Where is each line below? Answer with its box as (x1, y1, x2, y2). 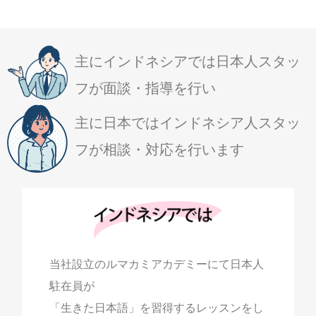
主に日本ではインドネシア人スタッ (74, 114, 300, 131)
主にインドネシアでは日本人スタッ (74, 53, 300, 71)
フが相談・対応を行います (74, 140, 244, 158)
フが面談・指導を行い (74, 80, 216, 97)
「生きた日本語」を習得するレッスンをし (49, 300, 264, 315)
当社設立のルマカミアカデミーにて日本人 (49, 257, 264, 271)
